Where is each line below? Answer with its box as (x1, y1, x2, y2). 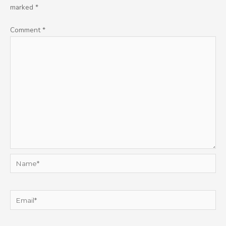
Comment (10, 25, 42, 35)
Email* (10, 191, 29, 201)
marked (10, 2, 35, 12)
